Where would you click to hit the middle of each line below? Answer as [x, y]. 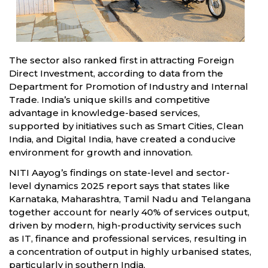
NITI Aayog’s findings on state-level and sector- [119, 172]
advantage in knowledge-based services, [104, 112]
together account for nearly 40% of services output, [129, 212]
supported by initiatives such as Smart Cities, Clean [126, 126]
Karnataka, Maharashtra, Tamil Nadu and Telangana [130, 199]
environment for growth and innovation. [101, 152]
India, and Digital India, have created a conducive [122, 139]
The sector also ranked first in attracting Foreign [121, 60]
